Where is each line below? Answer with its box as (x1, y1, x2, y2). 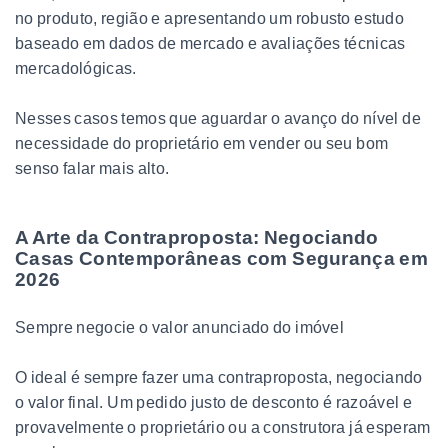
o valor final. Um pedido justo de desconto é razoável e (15, 393, 412, 411)
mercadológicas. (15, 59, 137, 77)
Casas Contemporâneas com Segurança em (15, 247, 429, 269)
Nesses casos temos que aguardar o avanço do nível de (15, 109, 421, 127)
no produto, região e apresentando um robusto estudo (15, 9, 405, 27)
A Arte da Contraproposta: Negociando (15, 226, 379, 248)
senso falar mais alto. (15, 159, 170, 177)
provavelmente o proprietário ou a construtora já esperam (15, 418, 431, 436)
